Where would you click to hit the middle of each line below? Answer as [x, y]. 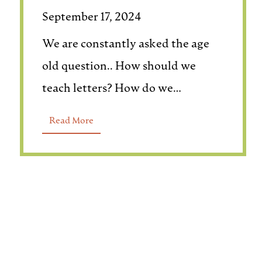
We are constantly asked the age [125, 45]
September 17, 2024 [92, 18]
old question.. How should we [119, 67]
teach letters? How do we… [111, 89]
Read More [71, 122]
